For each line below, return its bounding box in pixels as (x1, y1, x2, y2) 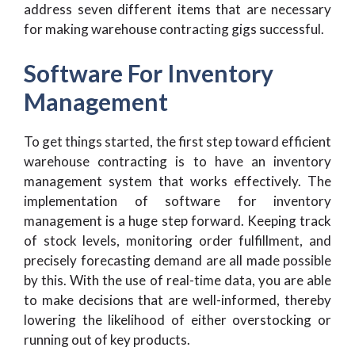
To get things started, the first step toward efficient (24, 133, 331, 151)
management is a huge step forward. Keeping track (24, 212, 331, 230)
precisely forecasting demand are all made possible (24, 252, 331, 269)
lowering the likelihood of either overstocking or (24, 311, 331, 329)
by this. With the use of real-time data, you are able (24, 272, 331, 289)
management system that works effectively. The (24, 173, 331, 190)
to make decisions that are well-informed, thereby (24, 292, 331, 309)
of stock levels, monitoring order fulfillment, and (24, 232, 331, 250)
